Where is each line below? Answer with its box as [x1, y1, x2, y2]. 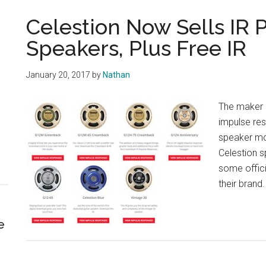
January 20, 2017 [26, 69, 90, 80]
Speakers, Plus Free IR [26, 35, 246, 61]
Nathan [103, 69, 130, 80]
